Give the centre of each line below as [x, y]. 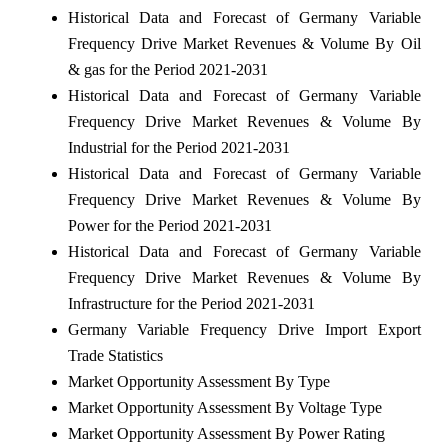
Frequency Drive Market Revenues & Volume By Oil [244, 43]
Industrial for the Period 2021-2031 [178, 147]
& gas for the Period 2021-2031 [167, 69]
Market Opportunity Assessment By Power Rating [226, 433]
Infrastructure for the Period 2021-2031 [191, 303]
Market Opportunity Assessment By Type [198, 381]
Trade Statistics [115, 355]
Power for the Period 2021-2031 [169, 225]
